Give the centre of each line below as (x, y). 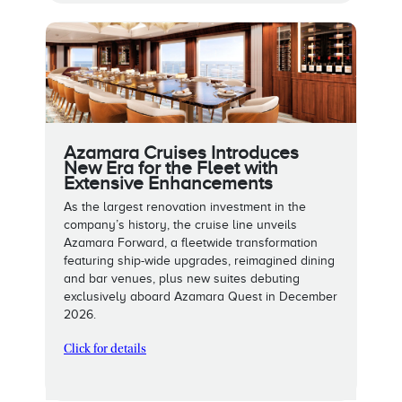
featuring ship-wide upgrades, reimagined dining (199, 260)
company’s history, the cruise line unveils (180, 224)
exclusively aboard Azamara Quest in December (201, 296)
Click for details (105, 350)
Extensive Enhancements (168, 183)
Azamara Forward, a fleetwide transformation (191, 242)
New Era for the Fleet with (171, 167)
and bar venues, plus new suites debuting (182, 278)
